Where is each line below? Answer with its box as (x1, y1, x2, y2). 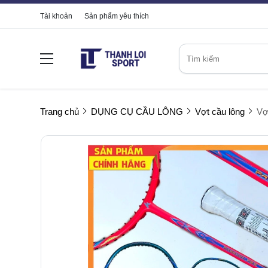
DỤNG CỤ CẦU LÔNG (91, 106, 183, 117)
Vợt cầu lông (195, 106, 245, 117)
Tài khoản (40, 12, 72, 20)
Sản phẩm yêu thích (84, 12, 149, 20)
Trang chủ (40, 106, 79, 117)
